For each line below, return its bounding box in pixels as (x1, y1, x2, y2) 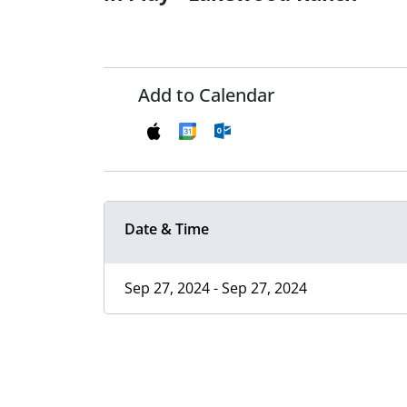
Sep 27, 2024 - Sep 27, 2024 (124, 278, 307, 299)
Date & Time (124, 219, 209, 240)
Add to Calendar (138, 83, 274, 108)
